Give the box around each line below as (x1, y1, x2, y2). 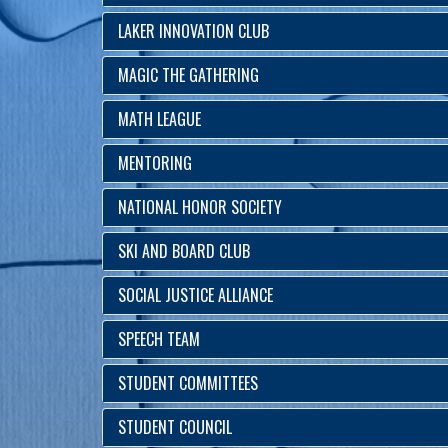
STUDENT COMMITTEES (118, 371, 258, 395)
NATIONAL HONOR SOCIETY (118, 195, 282, 219)
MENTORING (118, 151, 192, 175)
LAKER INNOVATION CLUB (118, 19, 269, 43)
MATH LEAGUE (118, 107, 201, 131)
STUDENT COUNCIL (118, 415, 232, 439)
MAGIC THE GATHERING (118, 63, 259, 87)
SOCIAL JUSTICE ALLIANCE (118, 283, 273, 307)
